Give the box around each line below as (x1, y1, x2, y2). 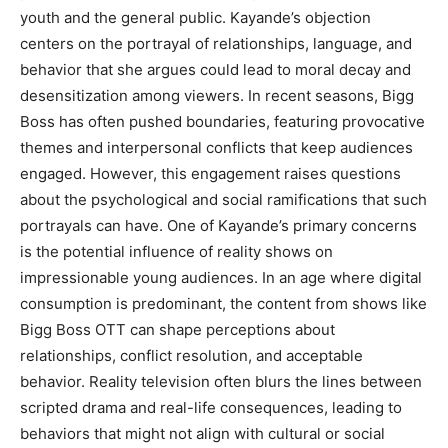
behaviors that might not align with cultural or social (20, 423, 385, 443)
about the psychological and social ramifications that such (20, 189, 427, 209)
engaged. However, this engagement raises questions (20, 163, 401, 183)
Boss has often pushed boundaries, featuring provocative (20, 111, 425, 131)
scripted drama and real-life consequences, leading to (20, 397, 402, 417)
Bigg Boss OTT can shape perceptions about (20, 319, 335, 339)
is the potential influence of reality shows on (20, 241, 333, 261)
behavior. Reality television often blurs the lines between (20, 371, 422, 391)
